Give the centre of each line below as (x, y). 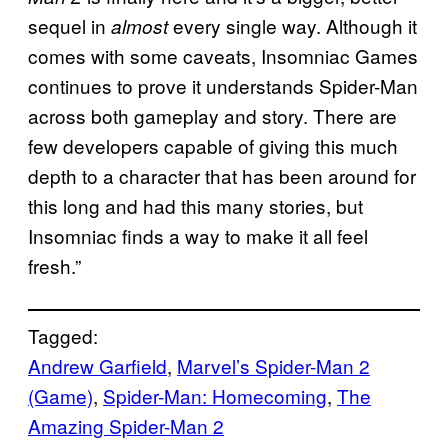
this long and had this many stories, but (195, 205)
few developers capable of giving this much (213, 145)
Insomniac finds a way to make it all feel (198, 235)
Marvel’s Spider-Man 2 (273, 365)
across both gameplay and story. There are (212, 115)
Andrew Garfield (97, 365)
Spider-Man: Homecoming (215, 395)
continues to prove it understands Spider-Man (223, 85)
